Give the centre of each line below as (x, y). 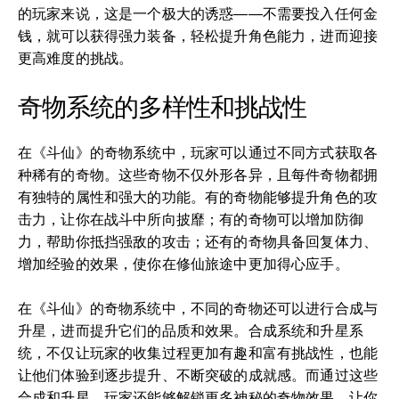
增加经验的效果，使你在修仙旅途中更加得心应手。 (183, 264)
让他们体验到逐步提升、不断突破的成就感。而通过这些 (198, 375)
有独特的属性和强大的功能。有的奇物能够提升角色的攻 (198, 197)
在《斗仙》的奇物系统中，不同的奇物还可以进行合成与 (198, 309)
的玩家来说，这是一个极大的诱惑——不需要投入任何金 (198, 14)
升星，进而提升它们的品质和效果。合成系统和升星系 (191, 331)
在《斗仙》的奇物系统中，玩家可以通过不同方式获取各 (198, 153)
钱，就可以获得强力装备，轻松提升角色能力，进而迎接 (198, 36)
